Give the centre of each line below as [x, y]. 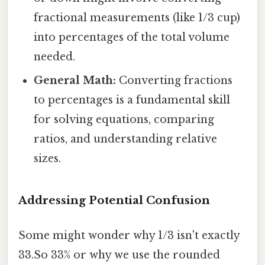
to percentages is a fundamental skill [132, 100]
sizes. [48, 158]
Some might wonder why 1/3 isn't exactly [129, 236]
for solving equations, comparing [124, 119]
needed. [55, 56]
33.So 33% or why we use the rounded [119, 255]
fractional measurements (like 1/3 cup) [137, 17]
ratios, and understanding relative [126, 139]
